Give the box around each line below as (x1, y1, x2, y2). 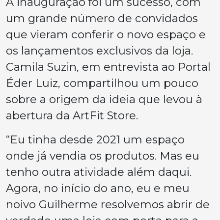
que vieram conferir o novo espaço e (6, 27, 206, 41)
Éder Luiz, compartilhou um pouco (6, 76, 198, 90)
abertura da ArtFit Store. (6, 109, 141, 122)
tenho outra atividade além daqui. (6, 165, 192, 179)
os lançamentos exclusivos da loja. (6, 44, 193, 57)
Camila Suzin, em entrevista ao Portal (6, 60, 211, 74)
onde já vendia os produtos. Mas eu (6, 149, 199, 163)
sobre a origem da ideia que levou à (6, 92, 202, 106)
